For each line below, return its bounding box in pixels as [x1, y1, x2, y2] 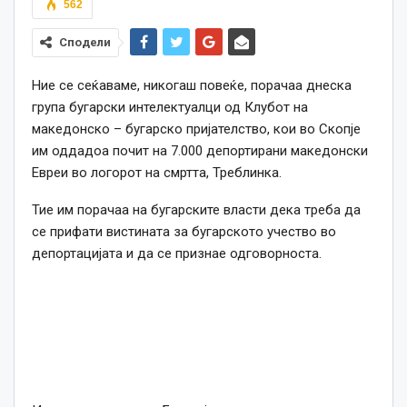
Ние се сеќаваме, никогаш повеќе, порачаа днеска [32, 77, 352, 94]
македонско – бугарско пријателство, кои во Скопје [32, 121, 361, 138]
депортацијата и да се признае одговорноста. [32, 245, 322, 263]
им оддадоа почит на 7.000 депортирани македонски [32, 143, 368, 160]
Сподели [59, 35, 111, 50]
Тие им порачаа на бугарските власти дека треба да [32, 202, 361, 219]
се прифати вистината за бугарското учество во [32, 223, 336, 241]
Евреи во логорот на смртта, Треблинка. [32, 164, 282, 182]
